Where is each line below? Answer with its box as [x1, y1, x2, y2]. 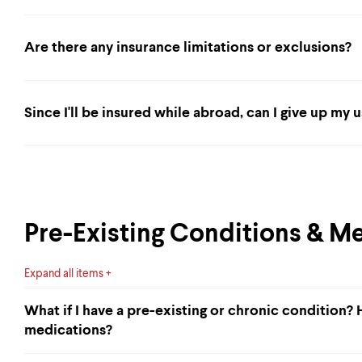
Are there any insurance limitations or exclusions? [24, 40, 351, 55]
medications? [24, 323, 112, 338]
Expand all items [24, 268, 103, 280]
